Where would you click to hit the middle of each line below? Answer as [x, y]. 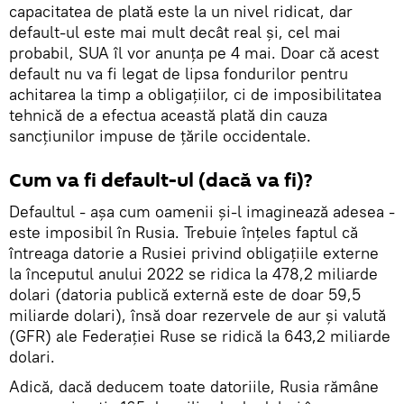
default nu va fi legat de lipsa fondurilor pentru [179, 73]
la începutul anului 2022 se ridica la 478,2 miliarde [193, 273]
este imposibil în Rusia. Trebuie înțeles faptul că [184, 232]
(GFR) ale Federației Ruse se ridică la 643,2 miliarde [200, 335]
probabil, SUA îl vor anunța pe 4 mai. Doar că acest [194, 52]
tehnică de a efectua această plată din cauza [168, 115]
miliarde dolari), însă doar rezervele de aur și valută [197, 315]
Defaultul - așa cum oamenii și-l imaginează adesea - [202, 211]
